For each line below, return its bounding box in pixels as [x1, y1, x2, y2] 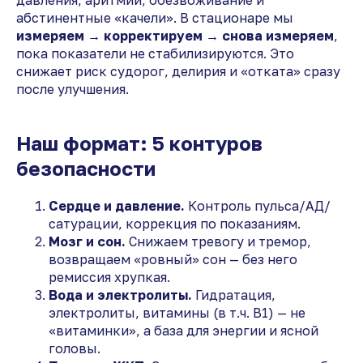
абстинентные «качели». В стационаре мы [16, 9, 293, 26]
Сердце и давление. [49, 197, 185, 214]
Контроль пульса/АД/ [185, 197, 331, 214]
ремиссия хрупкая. [49, 268, 170, 285]
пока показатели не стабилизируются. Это [16, 45, 294, 62]
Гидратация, [192, 286, 275, 303]
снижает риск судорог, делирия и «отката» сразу [16, 62, 340, 79]
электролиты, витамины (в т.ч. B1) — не [49, 304, 305, 321]
